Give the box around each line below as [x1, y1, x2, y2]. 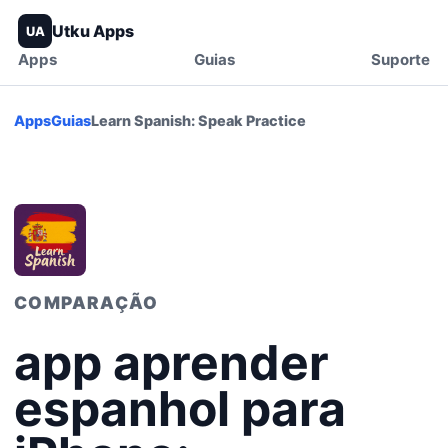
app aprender [14, 333, 329, 392]
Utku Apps [52, 21, 134, 41]
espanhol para [14, 379, 346, 438]
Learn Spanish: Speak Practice [91, 112, 306, 129]
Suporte [371, 50, 430, 69]
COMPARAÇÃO [14, 292, 159, 313]
